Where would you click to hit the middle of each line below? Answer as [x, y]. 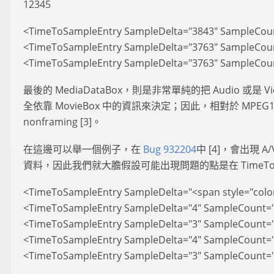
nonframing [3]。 [62, 122]
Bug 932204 [170, 149]
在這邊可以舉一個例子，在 [83, 149]
